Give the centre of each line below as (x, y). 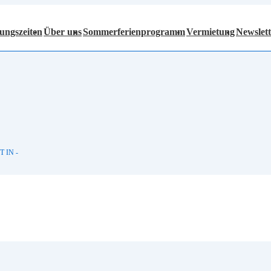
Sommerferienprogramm (134, 32)
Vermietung (211, 32)
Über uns (63, 32)
